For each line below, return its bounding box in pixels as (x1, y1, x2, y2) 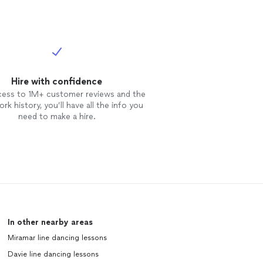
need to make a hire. (18, 112, 96, 122)
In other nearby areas (7, 217, 93, 227)
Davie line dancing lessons (7, 250, 99, 258)
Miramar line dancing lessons (7, 234, 107, 242)
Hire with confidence (11, 76, 103, 87)
